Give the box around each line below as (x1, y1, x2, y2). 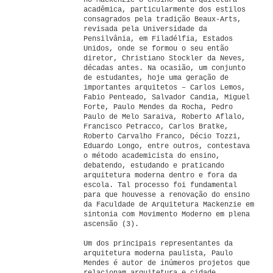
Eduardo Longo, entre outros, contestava (83, 142, 250, 151)
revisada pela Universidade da (83, 25, 207, 34)
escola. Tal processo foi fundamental (83, 181, 237, 190)
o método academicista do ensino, (83, 152, 220, 160)
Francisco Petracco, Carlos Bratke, (83, 122, 229, 131)
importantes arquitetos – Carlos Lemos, (83, 83, 246, 92)
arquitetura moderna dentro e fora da (83, 171, 237, 180)
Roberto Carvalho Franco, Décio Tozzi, (83, 132, 241, 141)
